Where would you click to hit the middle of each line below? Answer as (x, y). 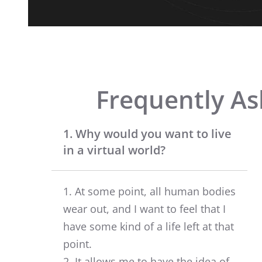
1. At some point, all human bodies (149, 191)
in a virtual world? (114, 150)
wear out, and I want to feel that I (144, 208)
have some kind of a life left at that (149, 226)
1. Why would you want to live (147, 133)
